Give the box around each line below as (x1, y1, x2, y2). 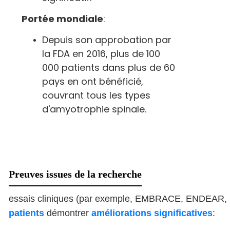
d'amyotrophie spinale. (42, 103, 146, 116)
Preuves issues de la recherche (9, 168, 142, 180)
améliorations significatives (91, 208, 213, 218)
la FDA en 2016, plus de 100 (42, 47, 160, 60)
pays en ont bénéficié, (42, 75, 143, 88)
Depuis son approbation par (42, 33, 171, 46)
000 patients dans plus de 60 (42, 61, 175, 74)
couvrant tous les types (42, 89, 150, 102)
